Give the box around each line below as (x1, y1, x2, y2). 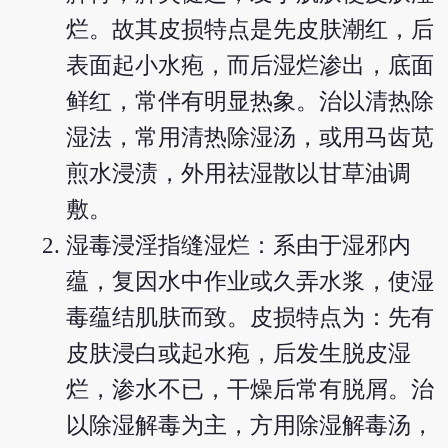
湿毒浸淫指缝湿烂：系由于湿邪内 (66, 232, 412, 258)
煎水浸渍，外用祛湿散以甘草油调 (66, 160, 412, 186)
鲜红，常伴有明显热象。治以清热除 (66, 88, 435, 114)
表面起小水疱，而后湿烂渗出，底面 (66, 52, 435, 78)
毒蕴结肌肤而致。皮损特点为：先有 (66, 304, 435, 330)
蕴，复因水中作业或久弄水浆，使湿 (66, 268, 435, 294)
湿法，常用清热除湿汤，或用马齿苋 (66, 124, 435, 150)
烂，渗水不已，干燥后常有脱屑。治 (66, 376, 435, 402)
